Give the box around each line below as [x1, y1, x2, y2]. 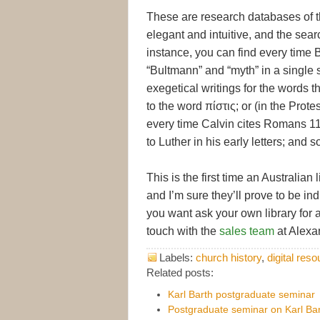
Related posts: [146, 266, 214, 279]
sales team [219, 224, 274, 237]
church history [196, 251, 261, 264]
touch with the [146, 224, 219, 237]
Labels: [159, 251, 196, 264]
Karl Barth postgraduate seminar [168, 288, 315, 300]
